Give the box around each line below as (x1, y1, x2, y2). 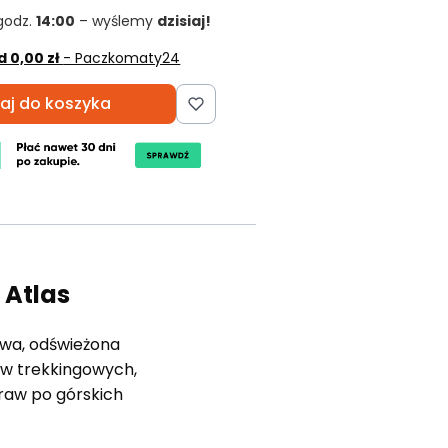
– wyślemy (75, 10, 158, 31)
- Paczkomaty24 (63, 47, 181, 68)
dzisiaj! (157, 10, 212, 31)
